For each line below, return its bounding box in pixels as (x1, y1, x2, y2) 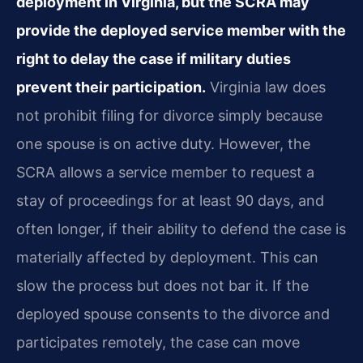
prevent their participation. (16, 78, 206, 96)
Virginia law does (206, 78, 326, 96)
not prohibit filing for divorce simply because (16, 106, 322, 124)
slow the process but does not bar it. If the (16, 276, 309, 294)
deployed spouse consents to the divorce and (16, 305, 330, 322)
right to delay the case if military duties (16, 49, 291, 67)
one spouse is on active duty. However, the (16, 135, 310, 152)
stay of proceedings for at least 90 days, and (16, 191, 324, 209)
